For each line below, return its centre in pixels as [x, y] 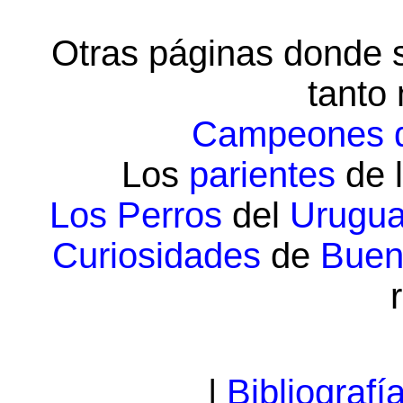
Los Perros [135, 215]
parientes [262, 175]
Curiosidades [157, 255]
